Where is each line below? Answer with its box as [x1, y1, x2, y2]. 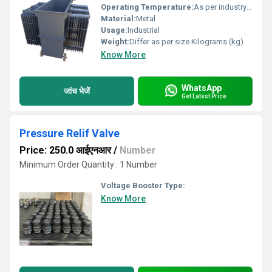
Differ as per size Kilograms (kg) [129, 37, 243, 46]
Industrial [127, 25, 160, 35]
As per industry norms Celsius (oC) [194, 2, 246, 12]
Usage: [101, 25, 127, 35]
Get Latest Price [182, 92, 226, 100]
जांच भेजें [64, 86, 90, 96]
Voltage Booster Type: [101, 181, 185, 190]
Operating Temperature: [101, 2, 194, 12]
